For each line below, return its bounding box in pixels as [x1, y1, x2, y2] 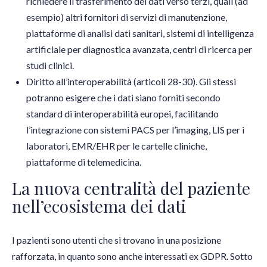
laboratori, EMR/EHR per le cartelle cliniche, [26, 140, 207, 152]
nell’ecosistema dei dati [12, 195, 186, 218]
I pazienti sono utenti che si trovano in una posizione [12, 234, 221, 246]
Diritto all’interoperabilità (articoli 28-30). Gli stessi [26, 76, 236, 88]
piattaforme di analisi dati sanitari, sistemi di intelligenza [26, 27, 254, 39]
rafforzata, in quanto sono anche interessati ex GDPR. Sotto [12, 250, 253, 262]
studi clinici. [26, 60, 74, 72]
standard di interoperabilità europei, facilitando [26, 108, 219, 120]
